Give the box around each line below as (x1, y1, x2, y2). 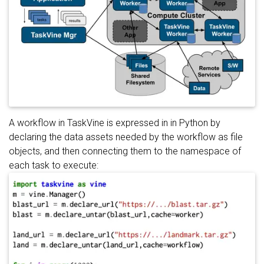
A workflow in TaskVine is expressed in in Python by (9, 117, 220, 128)
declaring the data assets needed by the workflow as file (9, 131, 243, 143)
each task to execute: (9, 159, 98, 171)
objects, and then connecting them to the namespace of (9, 145, 241, 157)
